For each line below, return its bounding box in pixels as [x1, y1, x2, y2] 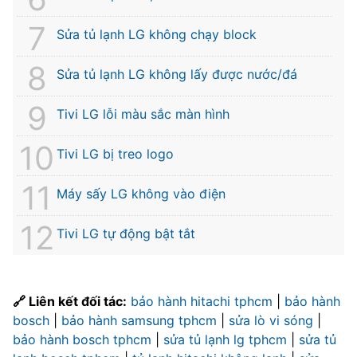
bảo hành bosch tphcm [13, 331, 155, 348]
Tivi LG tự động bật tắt [57, 226, 195, 242]
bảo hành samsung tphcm [61, 312, 221, 329]
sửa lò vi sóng [229, 312, 317, 329]
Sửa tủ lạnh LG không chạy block [57, 26, 257, 43]
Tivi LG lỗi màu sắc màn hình [57, 106, 229, 123]
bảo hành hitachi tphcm [131, 293, 277, 310]
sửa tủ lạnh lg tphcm [163, 331, 291, 348]
